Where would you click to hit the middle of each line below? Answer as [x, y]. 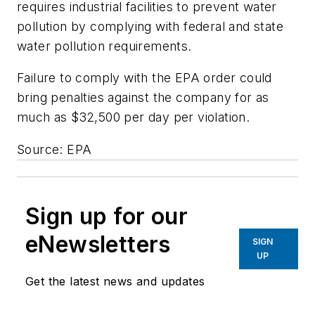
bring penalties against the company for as [143, 98]
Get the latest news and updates [115, 281]
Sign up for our [107, 216]
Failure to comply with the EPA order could [144, 78]
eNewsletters [98, 244]
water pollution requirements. [104, 46]
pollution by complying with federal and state [150, 26]
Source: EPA [54, 149]
